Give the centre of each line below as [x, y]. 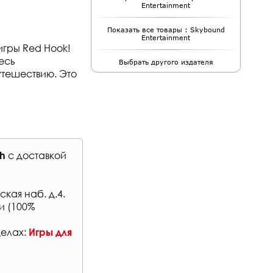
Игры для [50, 232]
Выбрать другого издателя [166, 62]
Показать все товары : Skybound [166, 30]
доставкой [41, 155]
